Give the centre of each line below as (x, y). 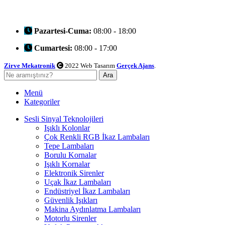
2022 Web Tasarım (90, 65)
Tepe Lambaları (69, 146)
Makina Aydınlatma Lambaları (92, 209)
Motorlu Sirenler (70, 218)
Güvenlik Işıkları (71, 200)
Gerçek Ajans (135, 65)
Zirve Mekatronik (30, 65)
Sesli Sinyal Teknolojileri (64, 119)
